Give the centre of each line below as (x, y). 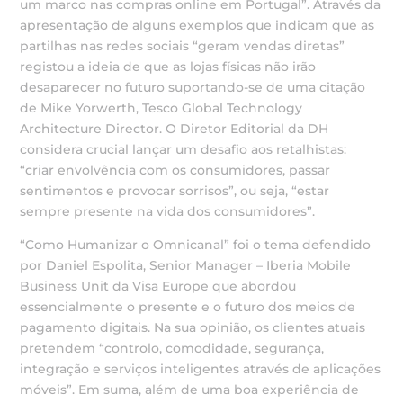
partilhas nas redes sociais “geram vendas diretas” (183, 46)
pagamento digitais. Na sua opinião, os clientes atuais (193, 327)
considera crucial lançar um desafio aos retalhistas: (184, 149)
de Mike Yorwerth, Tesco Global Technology (161, 108)
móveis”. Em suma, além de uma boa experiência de (190, 390)
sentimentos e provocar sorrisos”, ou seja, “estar (175, 191)
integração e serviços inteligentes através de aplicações (201, 369)
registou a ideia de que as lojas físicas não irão (168, 67)
